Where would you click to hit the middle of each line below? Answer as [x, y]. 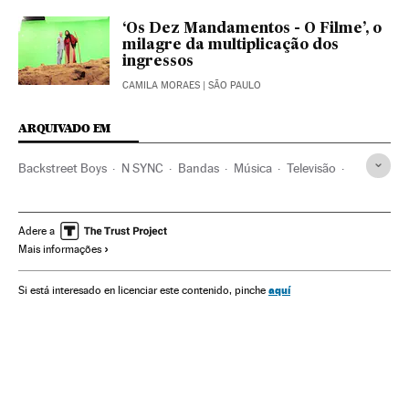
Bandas [199, 168]
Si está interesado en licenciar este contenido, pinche [143, 290]
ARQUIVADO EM [65, 128]
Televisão [311, 168]
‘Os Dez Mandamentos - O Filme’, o [252, 29]
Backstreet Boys [63, 168]
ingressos [158, 62]
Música [253, 168]
